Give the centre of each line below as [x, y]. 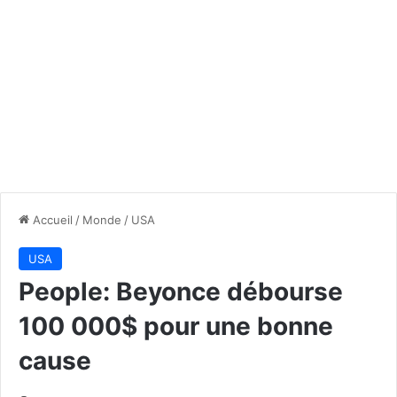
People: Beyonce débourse [181, 291]
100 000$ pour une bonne [176, 326]
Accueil [51, 219]
